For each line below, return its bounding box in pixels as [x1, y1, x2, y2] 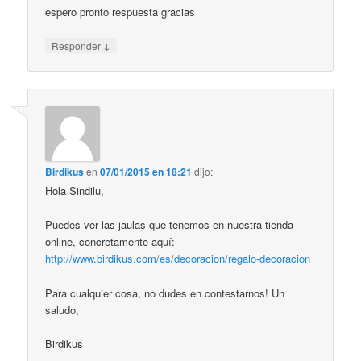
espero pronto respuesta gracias [45, 3, 196, 19]
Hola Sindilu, [45, 183, 105, 199]
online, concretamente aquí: [45, 234, 176, 250]
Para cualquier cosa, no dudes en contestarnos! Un [45, 284, 285, 301]
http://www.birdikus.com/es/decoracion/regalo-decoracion [45, 251, 311, 267]
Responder [52, 38, 104, 52]
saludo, [45, 301, 80, 317]
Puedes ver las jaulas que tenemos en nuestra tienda [45, 217, 294, 233]
